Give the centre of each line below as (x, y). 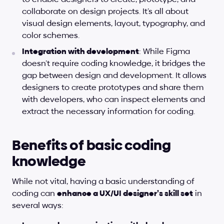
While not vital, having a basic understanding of (103, 181)
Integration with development (80, 51)
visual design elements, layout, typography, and (113, 23)
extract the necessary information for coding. (108, 111)
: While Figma (164, 51)
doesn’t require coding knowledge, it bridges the (114, 63)
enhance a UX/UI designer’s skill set (125, 193)
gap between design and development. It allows (114, 75)
